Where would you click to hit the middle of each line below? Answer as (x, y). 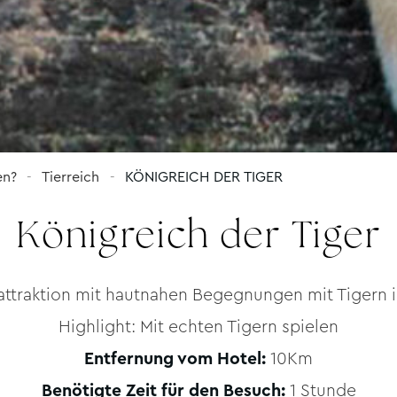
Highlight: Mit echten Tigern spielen (198, 327)
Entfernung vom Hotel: (175, 359)
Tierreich (71, 177)
